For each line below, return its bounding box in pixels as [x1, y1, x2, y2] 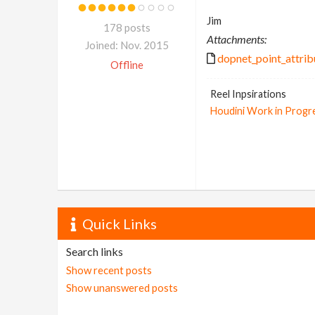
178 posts [103, 21, 150, 34]
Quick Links [82, 215, 157, 232]
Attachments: [206, 32, 266, 46]
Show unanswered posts [66, 281, 179, 295]
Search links [66, 245, 124, 258]
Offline [110, 58, 143, 71]
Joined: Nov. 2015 [84, 39, 169, 51]
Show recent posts [66, 264, 153, 277]
